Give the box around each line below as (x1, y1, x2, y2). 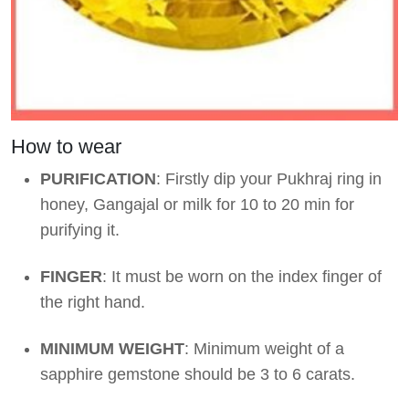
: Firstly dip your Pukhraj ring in (156, 170, 382, 189)
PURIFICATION (40, 170, 156, 189)
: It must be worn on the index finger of (102, 267, 382, 287)
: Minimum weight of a (184, 340, 344, 359)
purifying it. (40, 221, 120, 240)
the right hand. (40, 293, 145, 312)
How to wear (11, 135, 121, 159)
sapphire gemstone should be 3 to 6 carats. (40, 365, 355, 384)
